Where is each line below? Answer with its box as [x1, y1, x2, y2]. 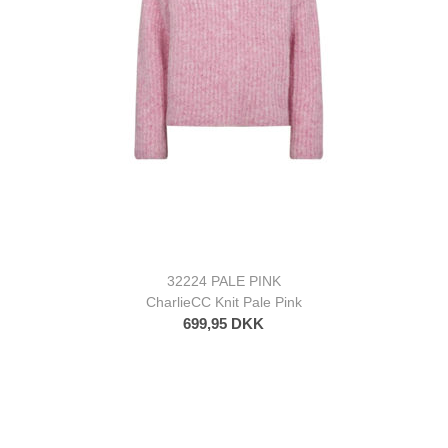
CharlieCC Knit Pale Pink [145, 293, 302, 310]
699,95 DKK [183, 314, 265, 332]
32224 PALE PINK [166, 272, 281, 289]
